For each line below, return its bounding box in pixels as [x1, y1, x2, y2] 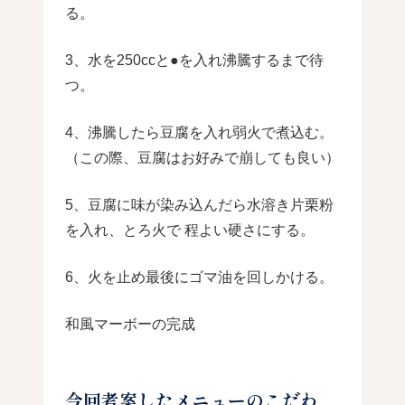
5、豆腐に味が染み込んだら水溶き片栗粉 [65, 196, 334, 212]
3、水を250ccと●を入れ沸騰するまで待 [65, 52, 324, 68]
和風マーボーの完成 [65, 316, 195, 332]
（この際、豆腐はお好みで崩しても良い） [65, 149, 340, 165]
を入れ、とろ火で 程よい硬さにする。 [65, 221, 315, 238]
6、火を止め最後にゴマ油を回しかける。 [65, 268, 334, 285]
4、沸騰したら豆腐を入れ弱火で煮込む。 [65, 124, 334, 140]
